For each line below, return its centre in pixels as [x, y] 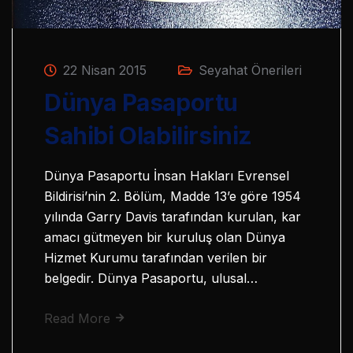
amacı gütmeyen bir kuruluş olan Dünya [165, 237]
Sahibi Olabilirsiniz [149, 135]
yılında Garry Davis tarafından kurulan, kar [173, 216]
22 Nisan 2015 [103, 70]
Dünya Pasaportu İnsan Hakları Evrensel [167, 175]
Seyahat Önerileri [250, 70]
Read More [79, 318]
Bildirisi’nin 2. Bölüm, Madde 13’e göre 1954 [173, 196]
